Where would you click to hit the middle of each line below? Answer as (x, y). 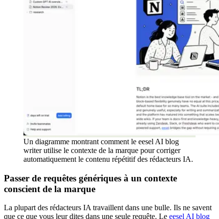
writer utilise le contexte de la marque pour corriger (102, 150)
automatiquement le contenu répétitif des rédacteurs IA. (108, 159)
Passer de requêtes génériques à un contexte (90, 178)
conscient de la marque (50, 189)
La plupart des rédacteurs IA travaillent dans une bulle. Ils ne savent (108, 208)
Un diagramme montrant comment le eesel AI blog (101, 141)
